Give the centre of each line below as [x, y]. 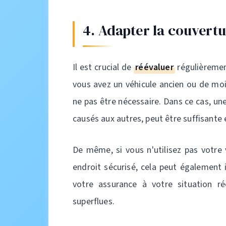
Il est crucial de [103, 67]
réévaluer [154, 67]
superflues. [94, 202]
